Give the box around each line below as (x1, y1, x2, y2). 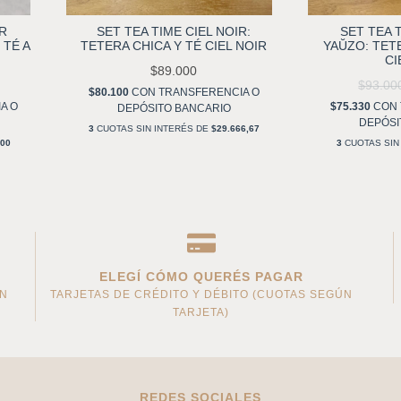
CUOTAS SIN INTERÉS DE (93, 124, 211, 134)
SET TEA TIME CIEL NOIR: (97, 24, 252, 39)
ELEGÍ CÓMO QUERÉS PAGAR (98, 269, 303, 285)
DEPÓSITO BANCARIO (116, 102, 231, 115)
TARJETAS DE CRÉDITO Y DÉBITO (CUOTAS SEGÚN (49, 288, 353, 302)
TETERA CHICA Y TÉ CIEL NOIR (81, 38, 268, 54)
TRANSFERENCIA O (158, 86, 260, 99)
